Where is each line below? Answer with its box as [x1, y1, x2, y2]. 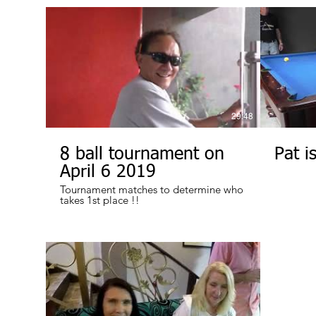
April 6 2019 [60, 164, 156, 182]
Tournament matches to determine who [60, 183, 243, 197]
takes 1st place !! [60, 193, 140, 207]
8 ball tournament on [60, 146, 224, 164]
